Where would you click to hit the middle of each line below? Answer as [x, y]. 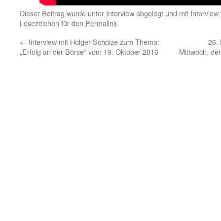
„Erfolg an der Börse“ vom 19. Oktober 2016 [89, 52]
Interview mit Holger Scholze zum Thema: [93, 42]
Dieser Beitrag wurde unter [63, 13]
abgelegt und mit [162, 13]
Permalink [101, 23]
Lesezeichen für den [53, 23]
